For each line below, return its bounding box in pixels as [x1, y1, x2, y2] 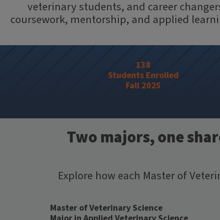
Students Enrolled [108, 69, 179, 82]
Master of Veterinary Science [50, 202, 163, 214]
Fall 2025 [126, 80, 161, 92]
